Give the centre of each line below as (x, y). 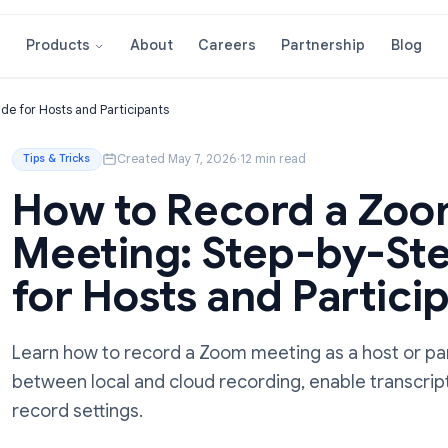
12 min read (352, 176)
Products (115, 50)
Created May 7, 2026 (246, 176)
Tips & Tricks (113, 176)
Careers (302, 50)
